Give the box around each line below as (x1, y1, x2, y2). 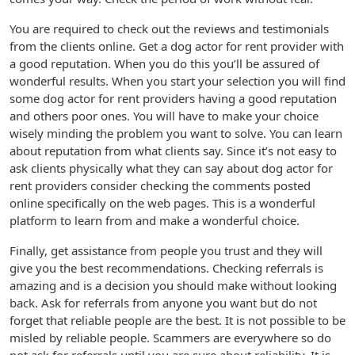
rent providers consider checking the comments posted (10, 177, 311, 193)
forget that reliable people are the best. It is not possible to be (10, 312, 345, 328)
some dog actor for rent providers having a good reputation (10, 90, 337, 106)
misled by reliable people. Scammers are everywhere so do (10, 330, 331, 345)
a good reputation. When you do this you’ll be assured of (10, 55, 319, 71)
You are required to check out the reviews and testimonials (10, 21, 329, 36)
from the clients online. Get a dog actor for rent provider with (10, 38, 344, 54)
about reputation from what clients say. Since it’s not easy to (10, 143, 337, 158)
